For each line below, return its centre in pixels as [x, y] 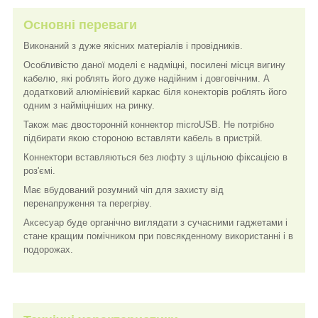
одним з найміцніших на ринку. [89, 105]
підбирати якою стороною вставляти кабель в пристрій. [143, 138]
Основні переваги [80, 24]
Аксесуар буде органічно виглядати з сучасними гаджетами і [155, 222]
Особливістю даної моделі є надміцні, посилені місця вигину [154, 65]
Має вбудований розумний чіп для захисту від [124, 190]
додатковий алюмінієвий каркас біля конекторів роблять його [155, 92]
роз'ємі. [39, 170]
